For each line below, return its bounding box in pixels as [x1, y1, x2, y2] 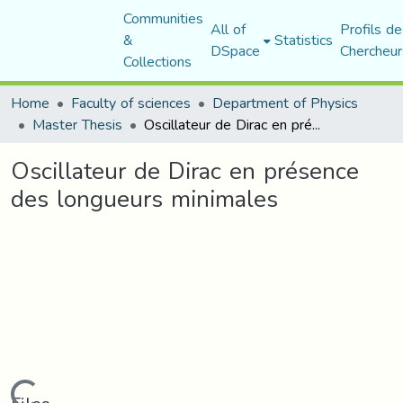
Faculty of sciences [71, 89, 191, 117]
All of [210, 15, 246, 43]
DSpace [210, 37, 260, 65]
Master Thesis [32, 111, 122, 139]
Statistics [273, 26, 333, 54]
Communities [122, 4, 203, 32]
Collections [122, 48, 192, 76]
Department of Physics [212, 89, 358, 117]
